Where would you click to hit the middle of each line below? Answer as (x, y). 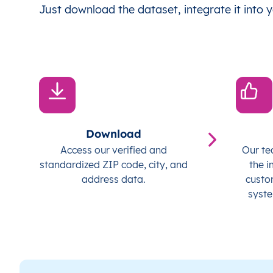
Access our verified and (114, 150)
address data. (114, 179)
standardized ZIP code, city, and (114, 165)
